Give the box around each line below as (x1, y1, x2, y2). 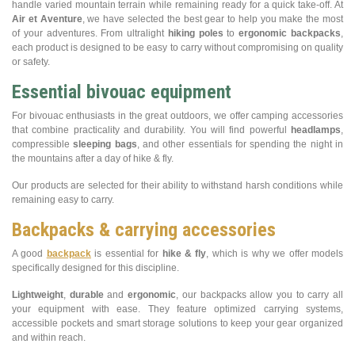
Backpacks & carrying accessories (12, 218, 276, 241)
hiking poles (167, 27, 223, 39)
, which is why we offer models (206, 247, 344, 259)
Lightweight (12, 288, 63, 300)
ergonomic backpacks (239, 27, 342, 39)
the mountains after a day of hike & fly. (12, 152, 174, 164)
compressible (12, 138, 74, 150)
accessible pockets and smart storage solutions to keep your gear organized (12, 317, 343, 329)
